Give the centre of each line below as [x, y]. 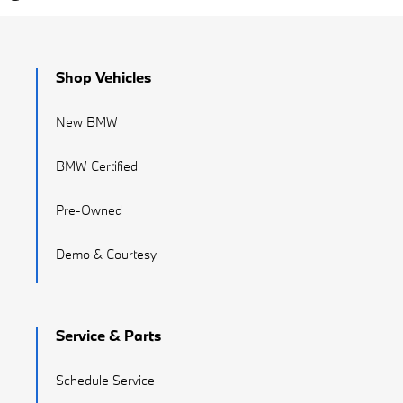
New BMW [87, 122]
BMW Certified [97, 166]
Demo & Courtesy [106, 255]
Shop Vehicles [103, 77]
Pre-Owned [89, 210]
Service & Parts [108, 336]
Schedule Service [105, 381]
